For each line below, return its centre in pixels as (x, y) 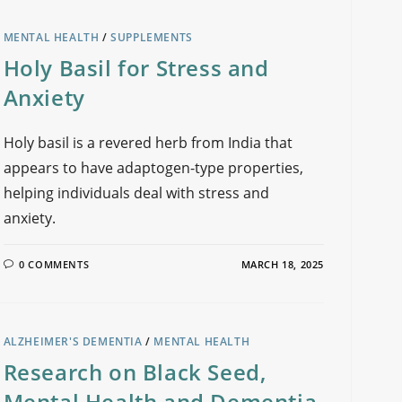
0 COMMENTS (54, 264)
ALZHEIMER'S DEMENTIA (73, 341)
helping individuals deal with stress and (136, 193)
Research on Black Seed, (135, 372)
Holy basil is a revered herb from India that (148, 143)
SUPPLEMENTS (152, 37)
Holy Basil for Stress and (136, 68)
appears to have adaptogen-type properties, (153, 168)
